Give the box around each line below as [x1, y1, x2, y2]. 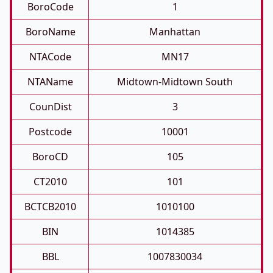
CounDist [29, 100, 72, 113]
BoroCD [32, 150, 68, 163]
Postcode [29, 125, 72, 138]
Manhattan [149, 25, 200, 38]
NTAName [27, 75, 73, 88]
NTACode [29, 50, 71, 63]
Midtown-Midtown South [117, 75, 233, 88]
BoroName [25, 25, 76, 38]
